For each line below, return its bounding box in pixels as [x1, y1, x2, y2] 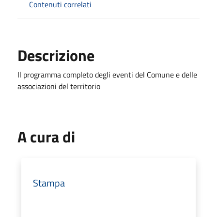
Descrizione [17, 43, 94, 67]
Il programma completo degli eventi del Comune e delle [17, 68, 197, 80]
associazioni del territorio [17, 80, 100, 92]
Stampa [33, 175, 65, 190]
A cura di [17, 124, 75, 148]
